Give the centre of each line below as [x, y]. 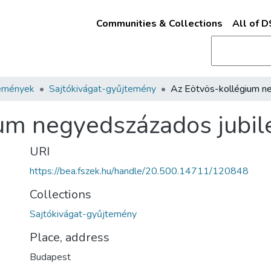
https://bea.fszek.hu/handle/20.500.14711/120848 [139, 171]
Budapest [50, 257]
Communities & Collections [159, 24]
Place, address [70, 237]
